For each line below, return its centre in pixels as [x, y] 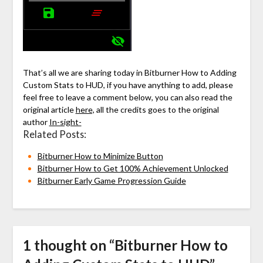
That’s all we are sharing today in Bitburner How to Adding [129, 73]
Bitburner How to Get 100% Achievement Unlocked [133, 168]
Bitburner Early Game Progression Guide [112, 181]
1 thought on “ [68, 245]
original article [49, 110]
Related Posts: [54, 134]
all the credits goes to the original [156, 110]
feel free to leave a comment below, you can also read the [127, 97]
